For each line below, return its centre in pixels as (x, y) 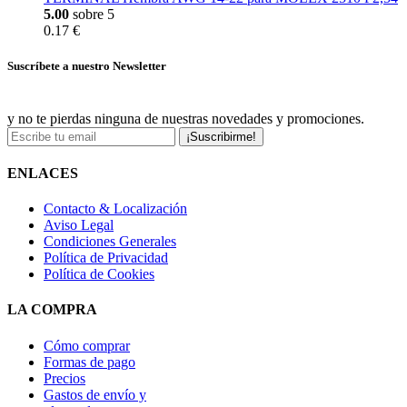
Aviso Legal (79, 225)
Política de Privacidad (106, 258)
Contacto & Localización (115, 209)
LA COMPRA (52, 310)
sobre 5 (92, 15)
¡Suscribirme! (221, 136)
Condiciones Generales (110, 242)
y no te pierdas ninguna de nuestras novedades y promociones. (186, 118)
